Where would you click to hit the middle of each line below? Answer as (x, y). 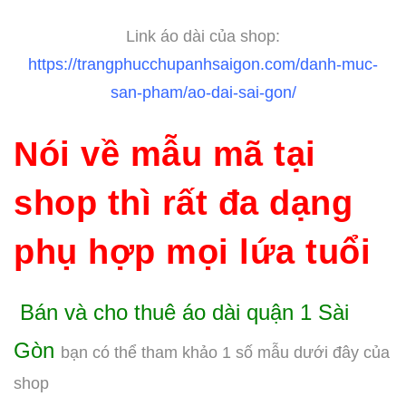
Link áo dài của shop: (203, 37)
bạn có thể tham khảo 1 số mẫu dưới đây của (225, 352)
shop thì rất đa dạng (183, 203)
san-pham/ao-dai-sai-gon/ (203, 93)
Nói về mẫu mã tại (165, 154)
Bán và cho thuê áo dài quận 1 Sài (181, 312)
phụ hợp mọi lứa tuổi (192, 251)
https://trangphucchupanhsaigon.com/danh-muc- (203, 65)
